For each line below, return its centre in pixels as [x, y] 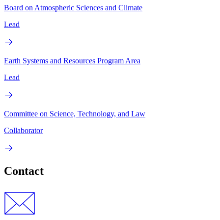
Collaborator [23, 130]
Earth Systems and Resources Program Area [72, 60]
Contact [24, 171]
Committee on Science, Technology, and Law [75, 113]
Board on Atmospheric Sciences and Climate [73, 7]
